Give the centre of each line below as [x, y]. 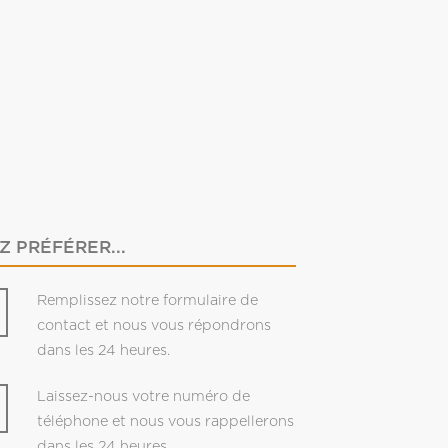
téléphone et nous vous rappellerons [165, 421]
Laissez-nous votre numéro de [143, 396]
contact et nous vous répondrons [153, 325]
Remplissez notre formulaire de [147, 300]
